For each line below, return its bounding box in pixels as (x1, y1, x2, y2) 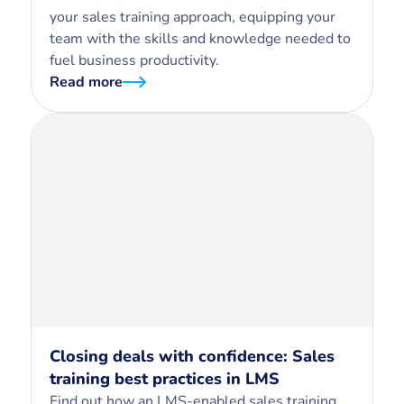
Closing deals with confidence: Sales (50, 344, 335, 367)
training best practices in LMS (50, 367, 280, 390)
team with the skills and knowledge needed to (50, 28, 351, 49)
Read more (50, 71, 123, 92)
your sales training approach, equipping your (50, 6, 335, 27)
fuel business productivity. (50, 50, 219, 70)
